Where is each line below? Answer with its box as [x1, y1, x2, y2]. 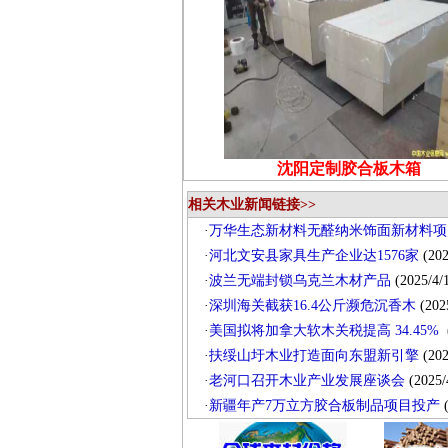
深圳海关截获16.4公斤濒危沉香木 [208, 298, 416, 313]
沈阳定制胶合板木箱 [276, 160, 421, 177]
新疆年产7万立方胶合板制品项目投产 [208, 398, 440, 413]
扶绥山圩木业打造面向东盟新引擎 [208, 348, 419, 363]
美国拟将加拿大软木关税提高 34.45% [208, 323, 443, 338]
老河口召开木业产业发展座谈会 [208, 373, 405, 388]
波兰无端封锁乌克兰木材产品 [208, 273, 391, 288]
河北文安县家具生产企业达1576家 [208, 248, 419, 263]
